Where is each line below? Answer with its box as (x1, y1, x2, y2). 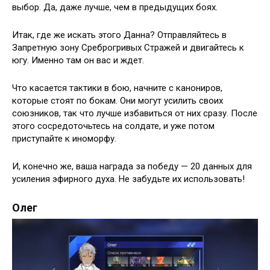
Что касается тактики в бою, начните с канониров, (12, 83, 222, 94)
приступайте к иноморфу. (12, 133, 116, 145)
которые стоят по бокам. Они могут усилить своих (12, 95, 223, 107)
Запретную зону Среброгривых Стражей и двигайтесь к (12, 42, 244, 54)
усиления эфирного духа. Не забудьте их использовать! (12, 174, 245, 185)
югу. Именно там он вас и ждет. (12, 55, 144, 66)
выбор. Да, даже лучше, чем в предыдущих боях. (12, 2, 218, 13)
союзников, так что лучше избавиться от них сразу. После (12, 108, 257, 119)
